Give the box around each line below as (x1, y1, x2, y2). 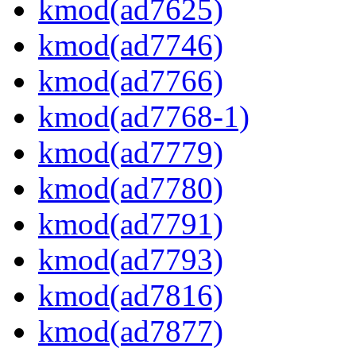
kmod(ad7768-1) (38, 99, 250, 134)
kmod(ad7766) (38, 64, 223, 99)
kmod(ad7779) (38, 135, 223, 170)
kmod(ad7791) (38, 207, 223, 242)
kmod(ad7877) (38, 314, 223, 349)
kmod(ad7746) (38, 28, 223, 63)
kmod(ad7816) (38, 278, 223, 313)
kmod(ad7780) (38, 171, 223, 206)
